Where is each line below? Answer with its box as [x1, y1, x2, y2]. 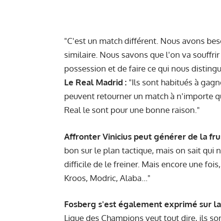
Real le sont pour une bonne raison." [64, 105, 200, 115]
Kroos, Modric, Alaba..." [64, 172, 150, 183]
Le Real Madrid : [64, 77, 127, 88]
